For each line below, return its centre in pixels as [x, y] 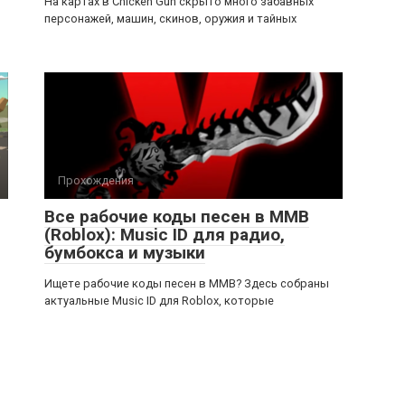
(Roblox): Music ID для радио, [165, 234]
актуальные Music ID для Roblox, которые [159, 300]
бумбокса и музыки [125, 252]
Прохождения [96, 180]
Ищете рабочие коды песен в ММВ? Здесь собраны [187, 283]
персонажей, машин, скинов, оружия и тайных [170, 18]
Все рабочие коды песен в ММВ [177, 216]
